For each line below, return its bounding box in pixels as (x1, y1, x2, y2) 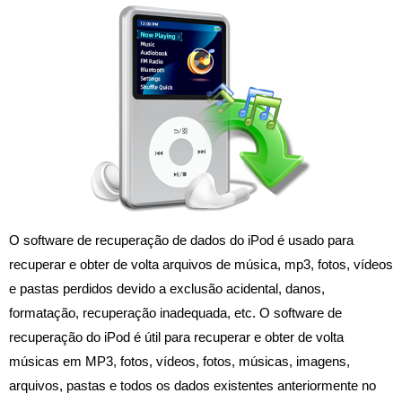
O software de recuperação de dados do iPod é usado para (9, 232, 354, 248)
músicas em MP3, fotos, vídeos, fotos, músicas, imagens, (9, 354, 350, 369)
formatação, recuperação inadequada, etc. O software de (9, 305, 342, 320)
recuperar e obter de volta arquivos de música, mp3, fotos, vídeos (9, 257, 393, 272)
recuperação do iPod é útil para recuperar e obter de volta (9, 329, 344, 345)
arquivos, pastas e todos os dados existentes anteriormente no (9, 378, 376, 393)
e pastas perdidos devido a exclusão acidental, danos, (9, 281, 325, 296)
